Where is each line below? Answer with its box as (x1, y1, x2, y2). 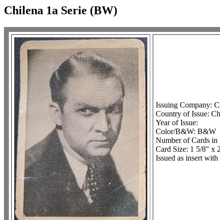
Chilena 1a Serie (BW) (4, 4, 117, 17)
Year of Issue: (156, 118, 198, 127)
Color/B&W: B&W (156, 127, 216, 136)
